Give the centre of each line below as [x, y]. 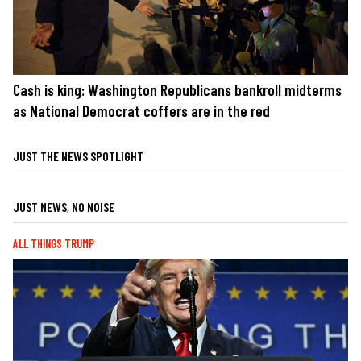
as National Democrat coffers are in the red [141, 111]
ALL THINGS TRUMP [54, 244]
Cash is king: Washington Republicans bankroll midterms [177, 90]
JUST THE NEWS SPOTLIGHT [78, 156]
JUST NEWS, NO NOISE [64, 207]
